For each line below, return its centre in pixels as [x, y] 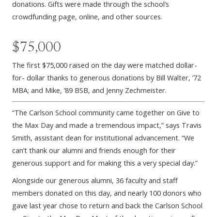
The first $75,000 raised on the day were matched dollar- [105, 65]
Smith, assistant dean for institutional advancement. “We [103, 137]
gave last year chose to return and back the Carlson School [107, 205]
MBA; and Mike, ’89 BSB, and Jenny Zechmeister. [90, 90]
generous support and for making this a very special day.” [106, 163]
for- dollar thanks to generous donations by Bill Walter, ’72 [107, 78]
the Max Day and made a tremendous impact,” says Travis [107, 125]
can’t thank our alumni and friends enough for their [94, 150]
